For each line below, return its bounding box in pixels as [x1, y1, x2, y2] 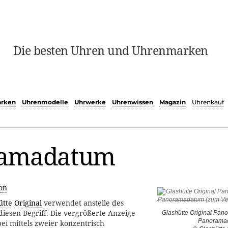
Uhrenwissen [112, 98, 153, 106]
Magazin [159, 98, 186, 106]
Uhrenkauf [192, 98, 224, 106]
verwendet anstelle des [42, 198, 124, 208]
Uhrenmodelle [22, 98, 68, 106]
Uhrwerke [74, 98, 106, 106]
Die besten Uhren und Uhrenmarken [13, 42, 208, 59]
